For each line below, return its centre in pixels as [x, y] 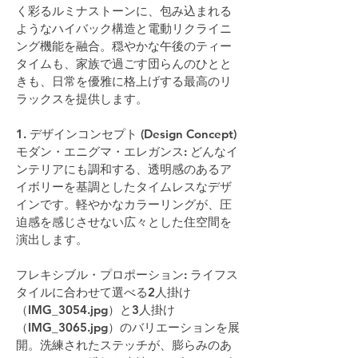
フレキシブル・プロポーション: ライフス [127, 274]
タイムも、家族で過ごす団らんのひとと [124, 63]
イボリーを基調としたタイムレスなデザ [124, 186]
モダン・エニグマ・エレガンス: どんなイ [127, 151]
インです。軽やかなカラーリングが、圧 [124, 204]
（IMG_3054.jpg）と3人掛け [95, 309]
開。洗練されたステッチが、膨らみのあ [124, 344]
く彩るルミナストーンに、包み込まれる [124, 10]
